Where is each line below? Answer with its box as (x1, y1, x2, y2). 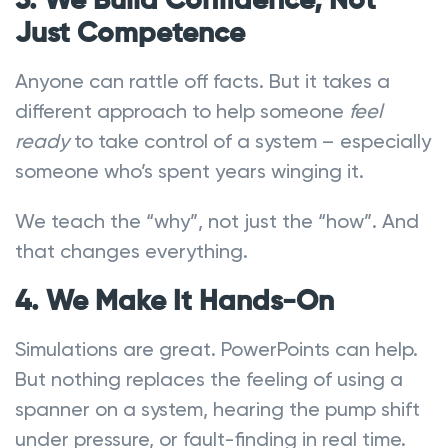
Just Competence (15, 19, 245, 48)
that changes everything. (15, 238, 248, 263)
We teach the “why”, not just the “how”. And (15, 208, 419, 233)
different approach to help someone (15, 98, 349, 123)
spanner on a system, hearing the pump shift (15, 396, 420, 421)
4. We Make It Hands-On (15, 287, 334, 316)
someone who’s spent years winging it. (15, 158, 364, 183)
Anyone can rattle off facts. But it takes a (15, 68, 390, 93)
